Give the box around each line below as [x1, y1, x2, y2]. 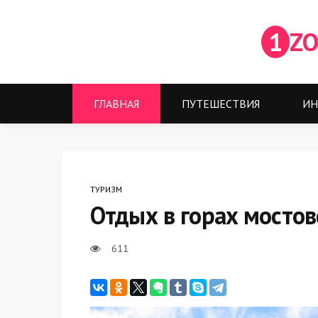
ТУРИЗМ [90, 184, 122, 194]
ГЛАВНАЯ [94, 97, 139, 111]
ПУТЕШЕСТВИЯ [182, 97, 260, 111]
